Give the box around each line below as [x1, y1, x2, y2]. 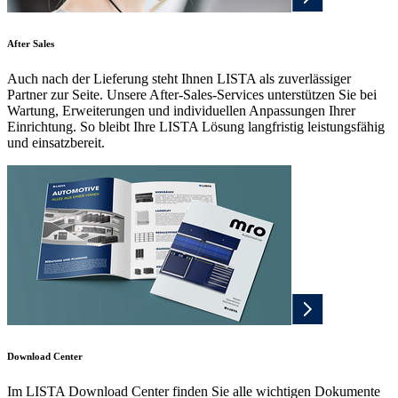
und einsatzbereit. [7, 135, 105, 151]
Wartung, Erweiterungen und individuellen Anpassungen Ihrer [7, 103, 355, 119]
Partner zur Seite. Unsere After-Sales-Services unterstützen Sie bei [7, 87, 377, 103]
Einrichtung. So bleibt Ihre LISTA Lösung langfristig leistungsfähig [7, 119, 385, 135]
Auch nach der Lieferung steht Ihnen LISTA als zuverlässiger [7, 71, 351, 87]
